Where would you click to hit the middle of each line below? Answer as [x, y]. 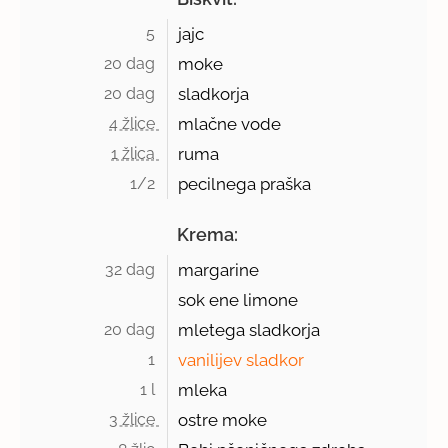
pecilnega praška [245, 184]
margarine [219, 270]
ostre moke [223, 420]
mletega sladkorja [249, 330]
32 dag [132, 270]
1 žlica [135, 154]
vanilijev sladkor [241, 360]
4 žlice [134, 124]
